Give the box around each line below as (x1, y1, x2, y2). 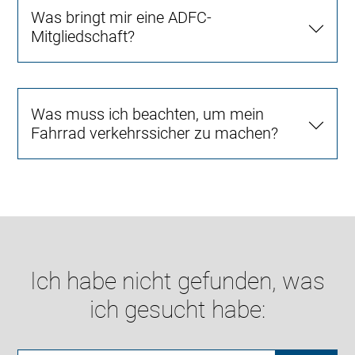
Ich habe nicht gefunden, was (30, 267, 325, 296)
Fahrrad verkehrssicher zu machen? (31, 124, 279, 143)
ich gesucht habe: (90, 296, 265, 324)
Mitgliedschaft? (31, 27, 136, 47)
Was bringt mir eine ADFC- (31, 8, 212, 28)
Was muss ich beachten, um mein (31, 105, 265, 124)
